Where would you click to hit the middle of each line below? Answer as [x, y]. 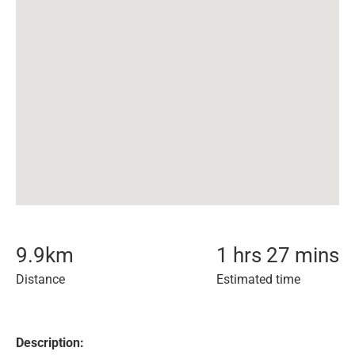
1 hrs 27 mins [278, 255]
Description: [50, 343]
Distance [40, 279]
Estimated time [258, 279]
